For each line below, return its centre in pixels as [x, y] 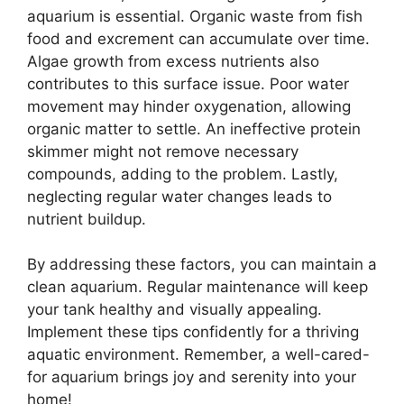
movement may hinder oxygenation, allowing [189, 106]
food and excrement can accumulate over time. [198, 38]
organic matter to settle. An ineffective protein [194, 129]
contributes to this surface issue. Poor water [188, 83]
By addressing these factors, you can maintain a [202, 264]
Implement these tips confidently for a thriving [193, 332]
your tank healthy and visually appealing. [174, 309]
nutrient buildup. [87, 219]
